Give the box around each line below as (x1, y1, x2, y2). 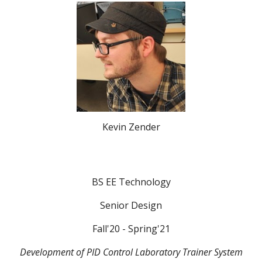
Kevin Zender (102, 120, 160, 133)
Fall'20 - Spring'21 (92, 222, 170, 235)
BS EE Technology (91, 175, 171, 188)
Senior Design (100, 198, 162, 212)
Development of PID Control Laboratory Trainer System (19, 245, 243, 258)
